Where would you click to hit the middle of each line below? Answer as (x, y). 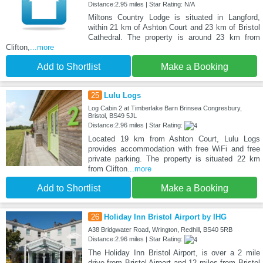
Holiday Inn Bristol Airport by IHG (165, 217)
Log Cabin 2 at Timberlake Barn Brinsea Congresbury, (165, 108)
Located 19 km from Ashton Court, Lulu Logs (174, 139)
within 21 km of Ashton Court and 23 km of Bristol (174, 28)
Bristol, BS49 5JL (112, 116)
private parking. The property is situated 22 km (174, 159)
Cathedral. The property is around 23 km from (174, 38)
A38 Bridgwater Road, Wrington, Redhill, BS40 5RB (160, 230)
